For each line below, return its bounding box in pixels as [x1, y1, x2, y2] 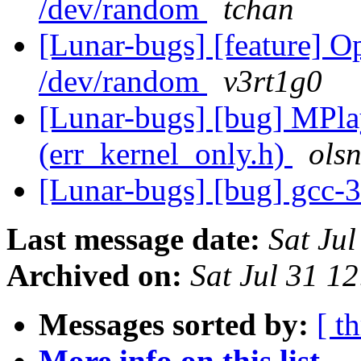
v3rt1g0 [223, 64, 322, 99]
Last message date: [6, 222, 260, 257]
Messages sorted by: [39, 307, 309, 342]
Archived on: [6, 258, 182, 293]
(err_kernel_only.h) [39, 136, 293, 172]
